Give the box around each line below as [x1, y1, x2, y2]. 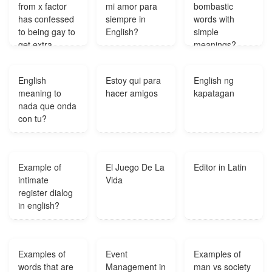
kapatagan [193, 87, 234, 99]
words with [193, 13, 234, 25]
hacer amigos [106, 87, 158, 99]
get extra [18, 38, 52, 50]
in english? [18, 199, 59, 211]
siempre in [106, 13, 146, 25]
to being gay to [18, 25, 75, 38]
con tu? [18, 112, 47, 124]
